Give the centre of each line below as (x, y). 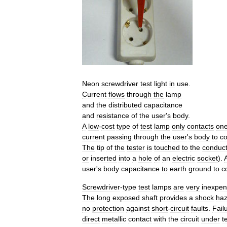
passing (119, 137)
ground (200, 169)
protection (108, 209)
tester (136, 148)
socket (207, 158)
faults (200, 209)
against (138, 209)
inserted (104, 158)
